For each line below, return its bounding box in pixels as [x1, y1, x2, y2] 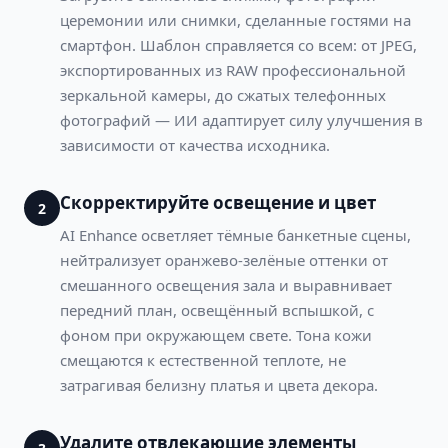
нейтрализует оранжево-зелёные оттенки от [60, 250, 388, 270]
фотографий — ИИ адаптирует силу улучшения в [60, 110, 423, 130]
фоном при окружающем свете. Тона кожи [60, 325, 372, 345]
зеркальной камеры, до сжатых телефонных [60, 85, 386, 105]
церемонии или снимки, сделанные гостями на [60, 10, 411, 30]
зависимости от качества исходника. [60, 135, 330, 155]
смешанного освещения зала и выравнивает [60, 275, 392, 295]
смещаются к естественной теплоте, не [60, 350, 346, 370]
